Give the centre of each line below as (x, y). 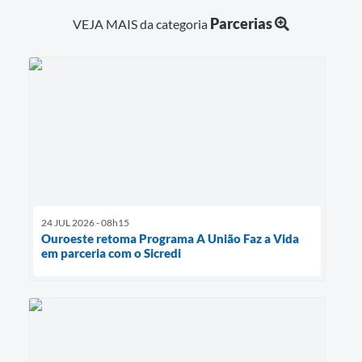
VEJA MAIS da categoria (141, 23)
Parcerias (241, 23)
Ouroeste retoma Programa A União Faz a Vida (170, 238)
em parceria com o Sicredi (111, 253)
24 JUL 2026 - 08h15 (85, 222)
